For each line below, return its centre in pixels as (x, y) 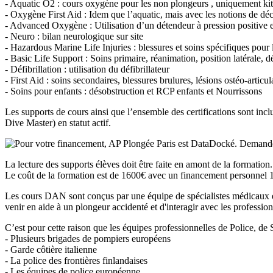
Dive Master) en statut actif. (58, 123)
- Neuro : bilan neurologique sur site (74, 37)
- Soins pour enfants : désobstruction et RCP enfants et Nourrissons (133, 91)
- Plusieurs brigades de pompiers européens (88, 239)
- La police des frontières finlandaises (76, 261)
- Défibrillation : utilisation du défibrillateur (87, 69)
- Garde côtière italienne (51, 250)
